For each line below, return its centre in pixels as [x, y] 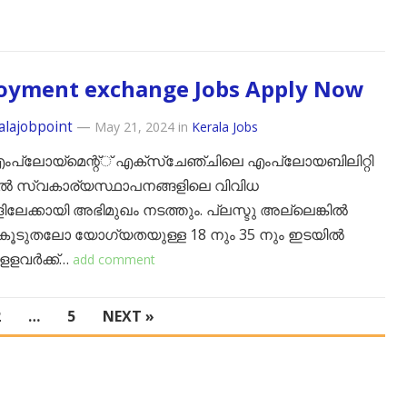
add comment [114, 259]
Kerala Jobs [225, 127]
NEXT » [128, 316]
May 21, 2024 [134, 127]
